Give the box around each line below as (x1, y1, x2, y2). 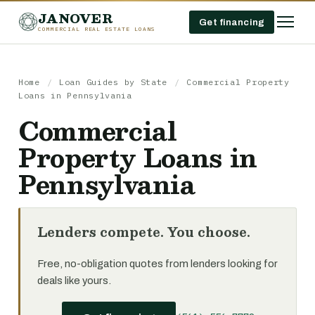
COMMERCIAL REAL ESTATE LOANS (38, 25, 155, 32)
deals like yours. (37, 275, 111, 286)
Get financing (199, 16, 264, 27)
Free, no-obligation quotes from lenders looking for (37, 258, 278, 269)
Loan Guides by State (59, 77, 168, 87)
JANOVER (38, 8, 112, 28)
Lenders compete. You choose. (37, 221, 250, 243)
